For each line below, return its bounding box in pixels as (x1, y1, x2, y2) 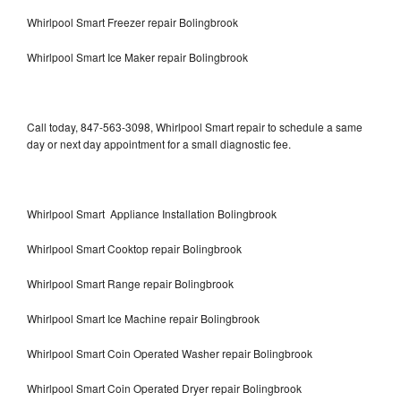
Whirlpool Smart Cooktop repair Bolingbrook (27, 240, 242, 256)
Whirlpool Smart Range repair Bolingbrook (27, 275, 234, 291)
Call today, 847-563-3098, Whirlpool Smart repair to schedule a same (27, 118, 363, 134)
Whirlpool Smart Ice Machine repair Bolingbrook (27, 310, 260, 326)
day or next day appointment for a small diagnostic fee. (27, 135, 291, 151)
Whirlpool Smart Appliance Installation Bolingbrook (27, 205, 277, 221)
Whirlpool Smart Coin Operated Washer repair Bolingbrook (27, 345, 312, 361)
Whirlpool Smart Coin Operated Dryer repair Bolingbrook (27, 380, 302, 396)
